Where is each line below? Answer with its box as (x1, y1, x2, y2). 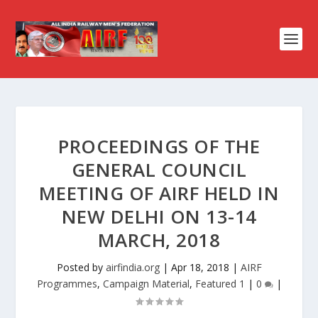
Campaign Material (102, 277, 190, 290)
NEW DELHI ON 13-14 (61, 204, 257, 229)
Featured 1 (194, 277, 245, 290)
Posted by (56, 261, 106, 274)
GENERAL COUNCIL (71, 157, 247, 182)
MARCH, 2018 (97, 227, 221, 253)
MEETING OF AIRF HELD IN (38, 180, 280, 206)
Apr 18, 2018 (170, 261, 229, 274)
